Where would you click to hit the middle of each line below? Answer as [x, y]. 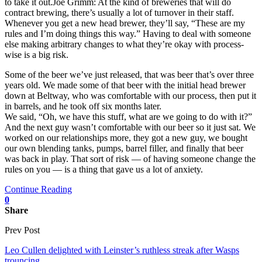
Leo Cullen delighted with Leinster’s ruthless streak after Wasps [122, 250]
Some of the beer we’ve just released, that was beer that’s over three [129, 74]
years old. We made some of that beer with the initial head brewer [125, 85]
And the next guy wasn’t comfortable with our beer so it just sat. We [130, 127]
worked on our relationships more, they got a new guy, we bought [126, 137]
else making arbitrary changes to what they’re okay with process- [124, 44]
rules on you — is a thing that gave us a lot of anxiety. [104, 169]
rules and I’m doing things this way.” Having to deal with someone [128, 33]
